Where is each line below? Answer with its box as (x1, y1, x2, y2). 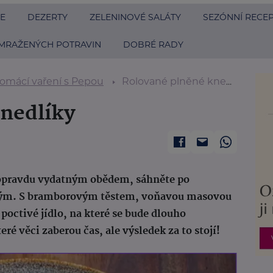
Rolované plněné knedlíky (122, 76, 226, 87)
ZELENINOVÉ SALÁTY (90, 12, 181, 23)
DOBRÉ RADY (123, 39, 183, 50)
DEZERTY (27, 12, 68, 23)
